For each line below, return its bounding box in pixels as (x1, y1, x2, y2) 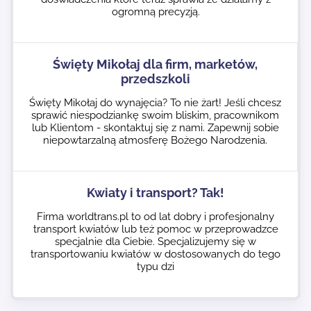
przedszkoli (120, 72, 190, 86)
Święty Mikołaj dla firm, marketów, (53, 57, 258, 72)
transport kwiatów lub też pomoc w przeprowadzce (33, 223, 278, 235)
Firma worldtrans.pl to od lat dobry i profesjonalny (37, 210, 274, 223)
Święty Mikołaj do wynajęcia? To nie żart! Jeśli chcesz (29, 96, 281, 109)
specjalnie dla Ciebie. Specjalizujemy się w (55, 235, 256, 248)
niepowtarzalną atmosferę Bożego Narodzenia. (43, 134, 267, 146)
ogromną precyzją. (111, 6, 200, 18)
